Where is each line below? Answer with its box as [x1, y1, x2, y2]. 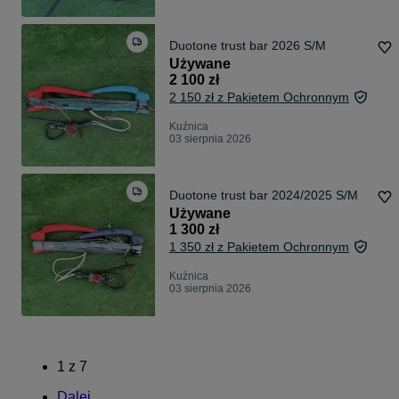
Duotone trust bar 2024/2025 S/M [336, 188, 358, 203]
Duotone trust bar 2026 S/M [169, 38, 326, 53]
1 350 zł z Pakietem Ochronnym [169, 240, 349, 255]
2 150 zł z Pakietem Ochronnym [169, 90, 349, 105]
